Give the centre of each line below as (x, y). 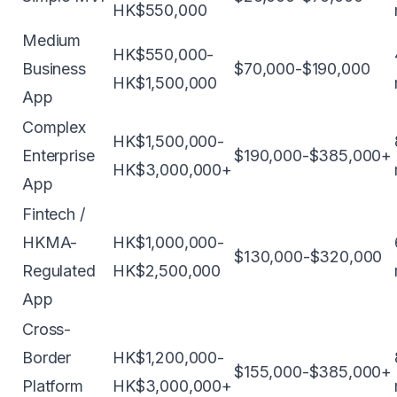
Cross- (47, 329)
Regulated (59, 271)
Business (54, 69)
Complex (54, 127)
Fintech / (54, 214)
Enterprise (58, 156)
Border (47, 358)
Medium (52, 40)
